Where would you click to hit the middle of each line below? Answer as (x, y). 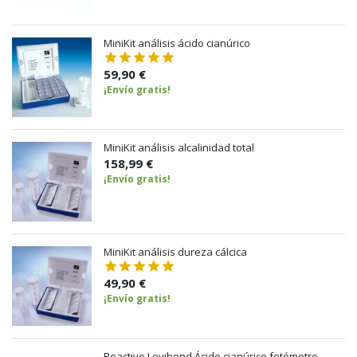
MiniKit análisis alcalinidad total (179, 147)
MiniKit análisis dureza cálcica (175, 251)
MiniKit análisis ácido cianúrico (177, 43)
